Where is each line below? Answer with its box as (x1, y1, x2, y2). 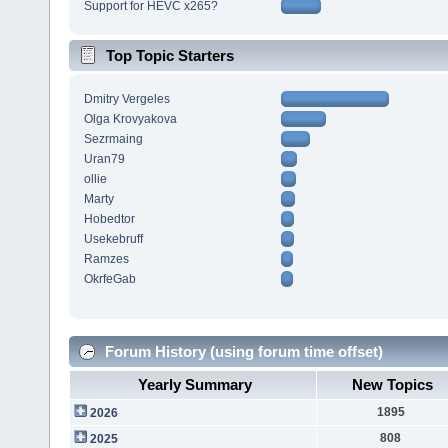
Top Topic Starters (106, 47, 234, 65)
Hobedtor (83, 212, 135, 227)
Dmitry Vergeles (83, 92, 170, 107)
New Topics (352, 375, 434, 393)
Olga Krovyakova (83, 112, 177, 127)
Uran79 (83, 152, 125, 167)
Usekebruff (83, 232, 143, 247)
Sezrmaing (83, 132, 143, 147)
